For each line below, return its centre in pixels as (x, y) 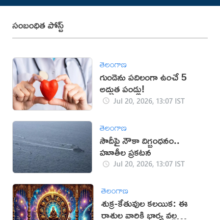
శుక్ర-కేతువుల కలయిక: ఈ (144, 203)
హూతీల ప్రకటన (126, 152)
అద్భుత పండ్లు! (123, 89)
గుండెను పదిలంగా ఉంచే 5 (143, 77)
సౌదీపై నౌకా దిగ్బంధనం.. (140, 140)
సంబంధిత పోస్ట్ (38, 25)
